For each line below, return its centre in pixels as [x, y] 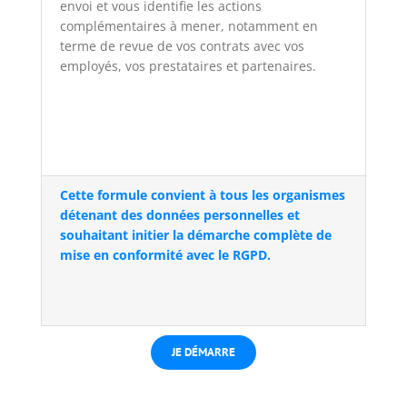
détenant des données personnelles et [179, 215]
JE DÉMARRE [203, 352]
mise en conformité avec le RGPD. [165, 255]
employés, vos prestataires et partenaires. [188, 66]
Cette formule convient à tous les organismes [202, 195]
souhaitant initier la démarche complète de [195, 235]
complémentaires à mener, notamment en [189, 26]
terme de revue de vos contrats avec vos [182, 46]
